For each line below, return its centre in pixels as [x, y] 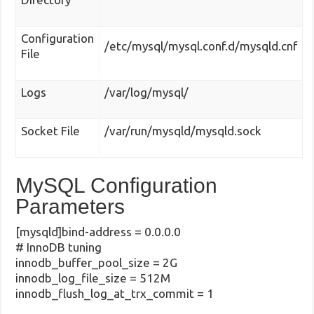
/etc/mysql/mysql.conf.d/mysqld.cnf [201, 46]
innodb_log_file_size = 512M [93, 278]
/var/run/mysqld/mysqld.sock [183, 130]
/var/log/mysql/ [147, 92]
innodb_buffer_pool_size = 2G [97, 263]
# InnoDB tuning [59, 247]
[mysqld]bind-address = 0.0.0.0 [98, 232]
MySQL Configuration [117, 186]
